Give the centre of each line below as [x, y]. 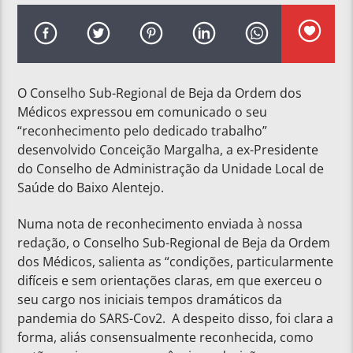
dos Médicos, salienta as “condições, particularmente [176, 262]
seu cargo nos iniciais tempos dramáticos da [150, 300]
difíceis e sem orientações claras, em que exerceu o [170, 281]
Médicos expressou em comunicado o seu [143, 111]
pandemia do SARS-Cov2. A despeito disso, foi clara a [176, 319]
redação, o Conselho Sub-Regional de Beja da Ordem [174, 243]
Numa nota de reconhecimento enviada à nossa [160, 224]
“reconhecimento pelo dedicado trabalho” [143, 130]
